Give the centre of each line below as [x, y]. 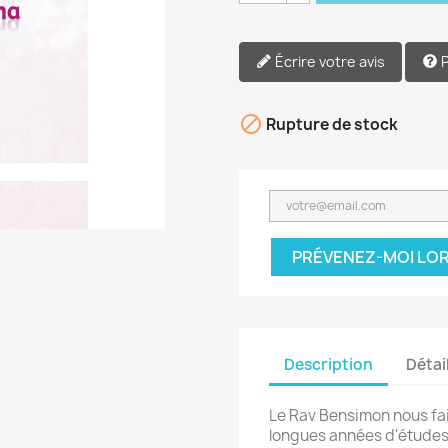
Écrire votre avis [330, 61]
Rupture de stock [330, 124]
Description [328, 365]
